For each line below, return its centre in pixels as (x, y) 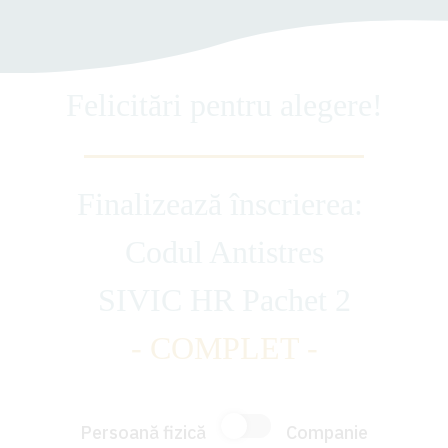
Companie (327, 433)
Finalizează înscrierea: (224, 204)
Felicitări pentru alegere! (224, 105)
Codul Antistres (224, 252)
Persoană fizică (143, 433)
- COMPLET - (224, 348)
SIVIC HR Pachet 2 (224, 300)
